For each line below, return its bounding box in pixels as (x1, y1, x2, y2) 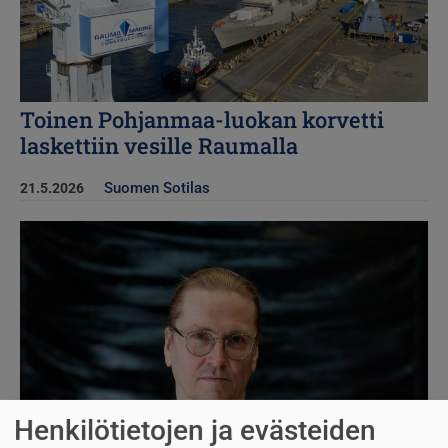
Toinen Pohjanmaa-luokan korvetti (20, 104, 384, 134)
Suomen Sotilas (104, 178, 210, 197)
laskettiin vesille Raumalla (20, 130, 298, 160)
